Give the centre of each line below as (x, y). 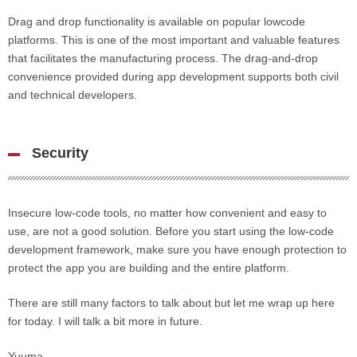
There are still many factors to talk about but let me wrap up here (171, 303)
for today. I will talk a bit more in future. (105, 321)
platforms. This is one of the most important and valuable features (174, 40)
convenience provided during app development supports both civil (173, 76)
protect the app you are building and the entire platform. (149, 268)
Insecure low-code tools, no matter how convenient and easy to (167, 213)
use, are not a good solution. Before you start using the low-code (171, 231)
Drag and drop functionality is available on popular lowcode (157, 22)
